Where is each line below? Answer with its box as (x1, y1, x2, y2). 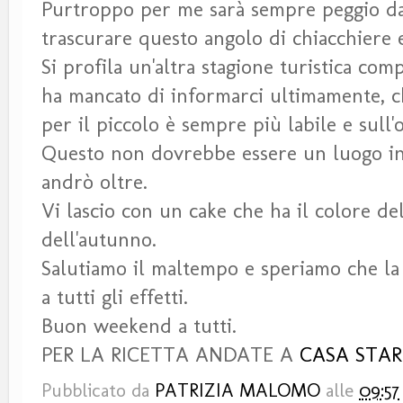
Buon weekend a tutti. (41, 312, 237, 338)
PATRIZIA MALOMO (155, 378, 320, 401)
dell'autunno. (41, 226, 157, 252)
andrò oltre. (41, 168, 148, 194)
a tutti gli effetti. (41, 283, 188, 309)
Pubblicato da (41, 378, 155, 401)
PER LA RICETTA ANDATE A (41, 341, 300, 367)
